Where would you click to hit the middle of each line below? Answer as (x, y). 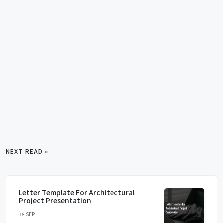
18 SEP (27, 214)
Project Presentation (55, 200)
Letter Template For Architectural (77, 192)
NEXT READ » (27, 151)
